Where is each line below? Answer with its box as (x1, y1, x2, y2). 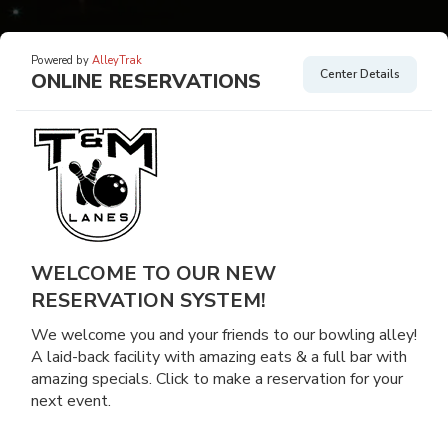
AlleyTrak (92, 53, 142, 68)
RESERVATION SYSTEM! (31, 287, 266, 314)
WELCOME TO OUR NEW (31, 260, 276, 287)
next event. (31, 390, 111, 412)
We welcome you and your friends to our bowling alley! (31, 324, 417, 346)
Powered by (31, 53, 92, 68)
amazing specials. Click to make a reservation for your (31, 368, 403, 390)
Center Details (320, 66, 400, 82)
